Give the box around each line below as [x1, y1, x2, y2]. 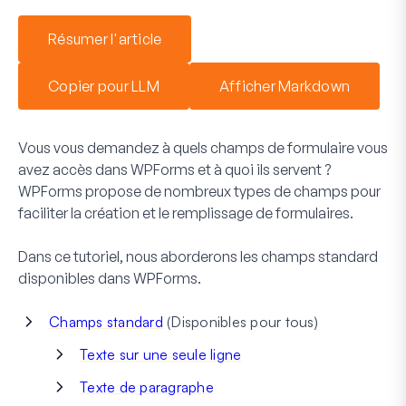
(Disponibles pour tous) [162, 312, 318, 331]
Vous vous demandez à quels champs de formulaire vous [18, 138, 388, 157]
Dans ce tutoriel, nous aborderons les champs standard [18, 246, 378, 266]
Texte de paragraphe [80, 377, 214, 396]
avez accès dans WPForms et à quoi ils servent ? [18, 159, 331, 179]
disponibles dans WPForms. [18, 268, 201, 287]
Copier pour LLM [48, 76, 159, 95]
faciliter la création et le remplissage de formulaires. [18, 203, 353, 222]
